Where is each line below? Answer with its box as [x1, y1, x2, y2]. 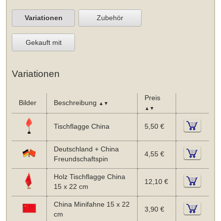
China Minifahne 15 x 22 [53, 200, 130, 208]
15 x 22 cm [53, 183, 88, 190]
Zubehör [97, 14, 124, 22]
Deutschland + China [53, 145, 119, 153]
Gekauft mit [25, 38, 62, 47]
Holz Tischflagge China [53, 173, 125, 181]
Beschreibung [53, 99, 99, 107]
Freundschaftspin [53, 155, 108, 163]
